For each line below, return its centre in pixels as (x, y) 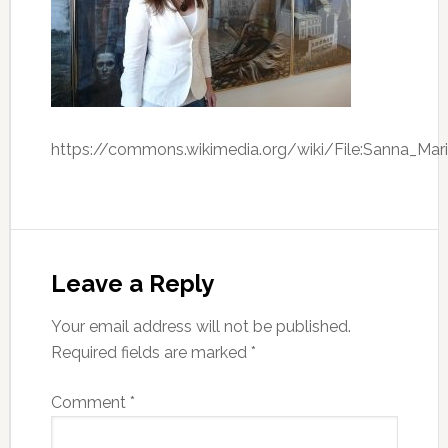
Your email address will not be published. (200, 326)
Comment (90, 402)
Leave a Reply (132, 283)
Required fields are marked (150, 352)
